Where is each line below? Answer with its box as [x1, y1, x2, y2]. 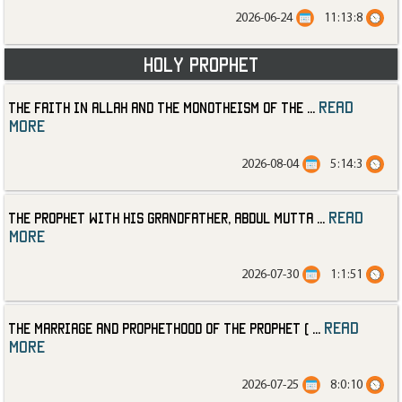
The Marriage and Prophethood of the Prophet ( [9, 320, 309, 336]
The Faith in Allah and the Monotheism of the [9, 100, 303, 115]
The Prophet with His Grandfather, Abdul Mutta [9, 210, 313, 225]
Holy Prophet [144, 54, 258, 74]
